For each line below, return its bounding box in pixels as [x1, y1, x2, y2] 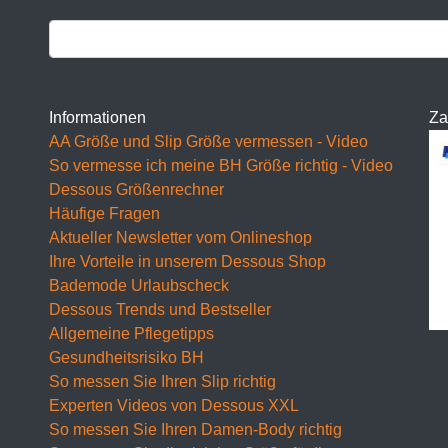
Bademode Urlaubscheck [49, 276, 229, 294]
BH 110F [252, 396, 315, 413]
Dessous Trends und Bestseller [49, 300, 271, 318]
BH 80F [252, 156, 307, 173]
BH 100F [252, 316, 316, 333]
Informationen [49, 108, 146, 126]
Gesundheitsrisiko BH [49, 348, 204, 366]
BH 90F [252, 236, 307, 253]
